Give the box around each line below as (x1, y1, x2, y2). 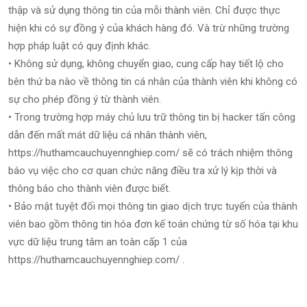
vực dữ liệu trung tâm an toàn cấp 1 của (8, 236, 187, 248)
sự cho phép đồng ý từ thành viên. (8, 93, 161, 106)
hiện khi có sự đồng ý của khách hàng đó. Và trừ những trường (8, 22, 289, 34)
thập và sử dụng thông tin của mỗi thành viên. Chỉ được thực (8, 4, 280, 16)
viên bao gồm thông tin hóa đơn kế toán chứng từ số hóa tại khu (8, 218, 298, 230)
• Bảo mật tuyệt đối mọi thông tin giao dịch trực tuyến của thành (8, 200, 297, 212)
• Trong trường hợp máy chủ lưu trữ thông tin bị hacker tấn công (8, 111, 295, 123)
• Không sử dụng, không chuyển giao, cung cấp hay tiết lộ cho (8, 58, 284, 70)
